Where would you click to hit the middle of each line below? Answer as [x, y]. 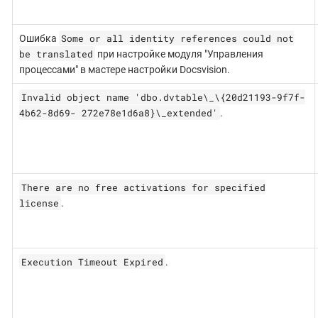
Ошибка [39, 38]
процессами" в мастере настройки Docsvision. [124, 69]
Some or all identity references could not [177, 38]
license [39, 203]
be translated [56, 54]
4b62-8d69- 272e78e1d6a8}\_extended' [118, 113]
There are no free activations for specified [143, 187]
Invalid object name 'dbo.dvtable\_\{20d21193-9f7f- [163, 97]
